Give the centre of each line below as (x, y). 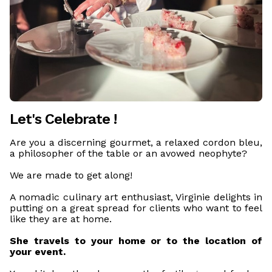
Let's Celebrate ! (63, 119)
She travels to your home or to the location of (136, 241)
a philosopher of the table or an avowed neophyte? (128, 154)
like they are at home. (61, 219)
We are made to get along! (71, 175)
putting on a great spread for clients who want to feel (136, 208)
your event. (38, 252)
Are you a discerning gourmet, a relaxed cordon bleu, (136, 143)
